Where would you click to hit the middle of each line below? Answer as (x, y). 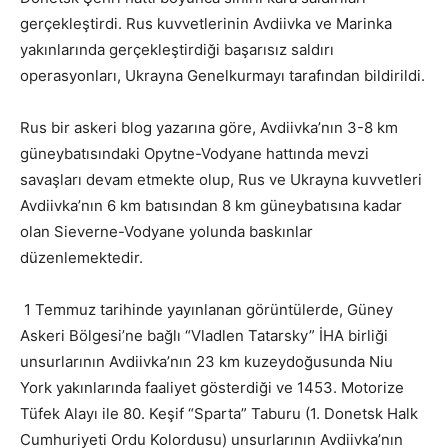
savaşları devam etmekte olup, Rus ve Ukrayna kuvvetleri (221, 180)
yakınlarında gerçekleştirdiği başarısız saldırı (177, 50)
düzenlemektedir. (81, 258)
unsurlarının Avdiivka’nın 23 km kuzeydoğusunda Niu (206, 362)
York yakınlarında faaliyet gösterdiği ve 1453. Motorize (212, 388)
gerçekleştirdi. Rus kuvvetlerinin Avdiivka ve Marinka (206, 24)
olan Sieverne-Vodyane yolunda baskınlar (166, 232)
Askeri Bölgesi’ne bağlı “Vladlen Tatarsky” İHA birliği (204, 336)
